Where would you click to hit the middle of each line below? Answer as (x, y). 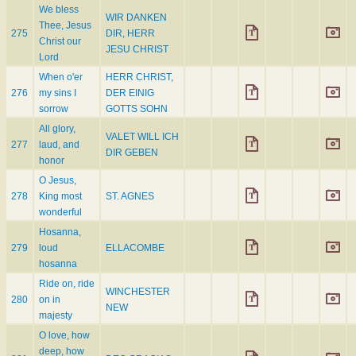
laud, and (59, 145)
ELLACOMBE (135, 248)
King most (60, 197)
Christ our (60, 42)
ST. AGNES (130, 197)
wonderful (60, 213)
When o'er (61, 77)
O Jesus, (58, 181)
